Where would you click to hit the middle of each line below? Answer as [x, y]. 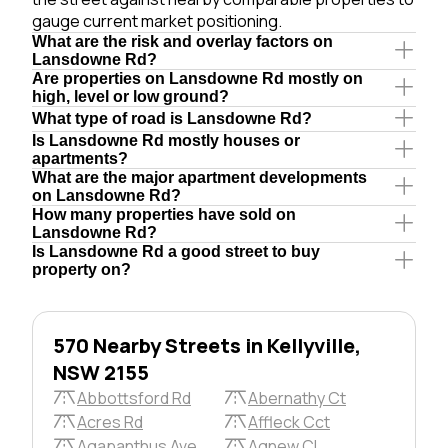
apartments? [80, 158]
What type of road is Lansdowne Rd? [172, 118]
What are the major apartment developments [199, 177]
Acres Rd [110, 421]
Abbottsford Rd [134, 397]
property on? [81, 269]
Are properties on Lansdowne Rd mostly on [197, 78]
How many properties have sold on [164, 214]
